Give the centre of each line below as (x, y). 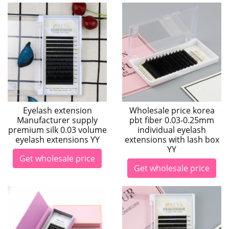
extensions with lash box (172, 140)
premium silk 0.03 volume (57, 130)
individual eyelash (172, 130)
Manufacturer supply (57, 120)
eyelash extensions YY (57, 140)
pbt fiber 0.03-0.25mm (172, 120)
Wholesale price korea (172, 110)
